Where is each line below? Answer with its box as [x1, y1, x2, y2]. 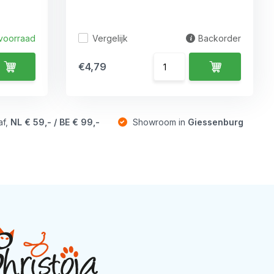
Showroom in [130, 117, 188, 127]
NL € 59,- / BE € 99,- [10, 117, 100, 127]
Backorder [198, 33, 242, 43]
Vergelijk [92, 32, 128, 43]
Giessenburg [187, 117, 243, 127]
